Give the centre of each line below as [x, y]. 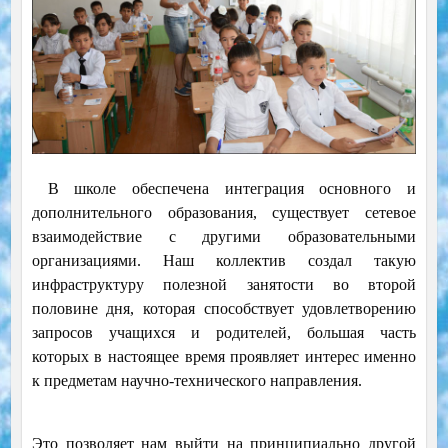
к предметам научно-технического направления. [196, 381]
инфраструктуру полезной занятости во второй [224, 285]
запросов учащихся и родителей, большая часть [224, 333]
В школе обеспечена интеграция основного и [224, 189]
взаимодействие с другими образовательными [224, 237]
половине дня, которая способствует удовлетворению [224, 309]
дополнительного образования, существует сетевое [224, 213]
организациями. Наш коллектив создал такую [224, 261]
